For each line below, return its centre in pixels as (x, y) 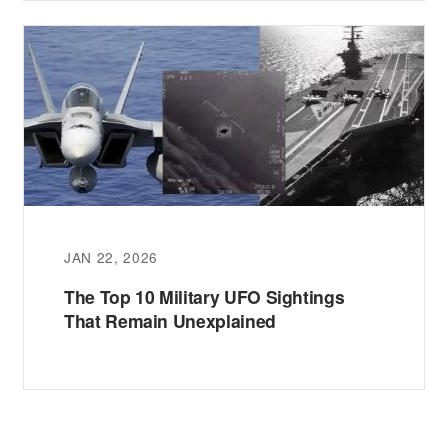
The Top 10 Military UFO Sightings (204, 297)
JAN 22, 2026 (111, 257)
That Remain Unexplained (170, 321)
